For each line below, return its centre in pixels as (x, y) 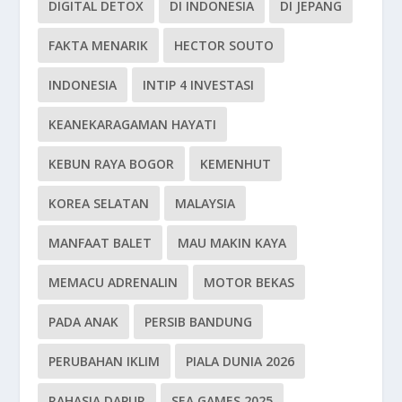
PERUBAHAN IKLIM (105, 362)
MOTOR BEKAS (249, 283)
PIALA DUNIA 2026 (240, 362)
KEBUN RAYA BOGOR (112, 164)
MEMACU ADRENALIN (114, 283)
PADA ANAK (84, 322)
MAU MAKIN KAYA (232, 243)
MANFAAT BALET (100, 243)
